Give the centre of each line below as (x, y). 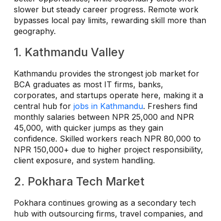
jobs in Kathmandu (108, 106)
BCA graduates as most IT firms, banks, (89, 85)
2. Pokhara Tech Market (79, 182)
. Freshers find (170, 106)
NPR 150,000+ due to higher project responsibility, (109, 150)
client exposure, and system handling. (84, 161)
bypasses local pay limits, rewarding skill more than (110, 20)
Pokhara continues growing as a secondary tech (105, 203)
